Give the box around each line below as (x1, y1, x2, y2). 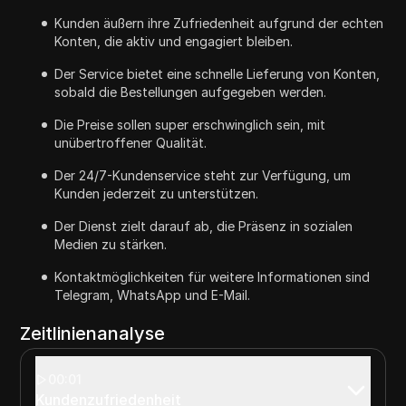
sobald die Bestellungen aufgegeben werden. (54, 83, 327, 100)
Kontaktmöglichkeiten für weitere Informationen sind (54, 268, 371, 285)
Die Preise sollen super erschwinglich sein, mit (54, 116, 326, 132)
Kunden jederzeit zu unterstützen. (54, 185, 259, 201)
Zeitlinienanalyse (20, 322, 166, 344)
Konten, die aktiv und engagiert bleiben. (54, 33, 294, 49)
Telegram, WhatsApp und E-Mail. (54, 286, 251, 303)
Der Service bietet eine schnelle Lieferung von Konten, (54, 65, 381, 82)
